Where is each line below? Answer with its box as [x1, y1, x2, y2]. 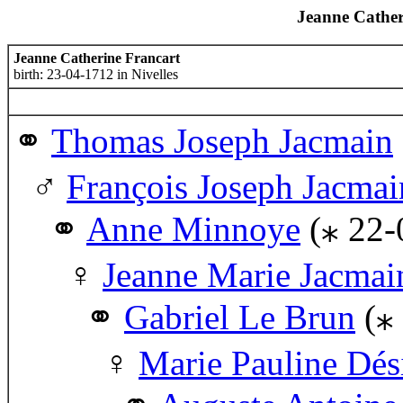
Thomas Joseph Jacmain [51, 121, 393, 160]
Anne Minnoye [86, 209, 300, 248]
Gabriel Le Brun [124, 297, 355, 336]
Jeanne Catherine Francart [13, 49, 180, 66]
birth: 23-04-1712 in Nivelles [13, 66, 178, 82]
